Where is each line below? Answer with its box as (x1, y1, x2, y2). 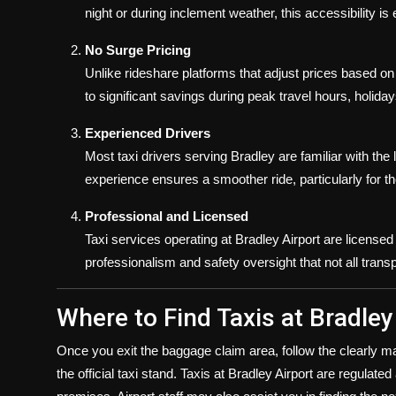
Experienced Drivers (85, 126, 210, 141)
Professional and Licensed (85, 209, 248, 224)
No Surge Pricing (85, 42, 191, 57)
